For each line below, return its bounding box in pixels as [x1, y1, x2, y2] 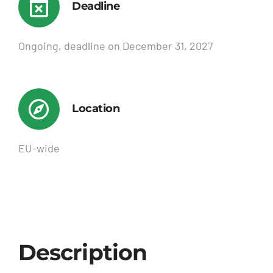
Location [71, 102, 120, 116]
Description [18, 239, 147, 266]
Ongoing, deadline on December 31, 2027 [18, 39, 213, 53]
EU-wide [18, 141, 60, 155]
